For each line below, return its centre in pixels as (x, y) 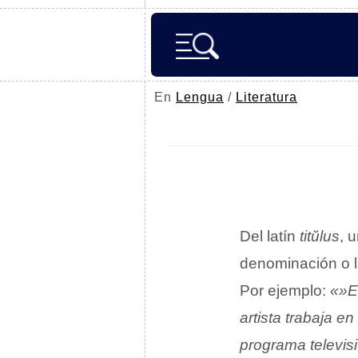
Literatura (267, 97)
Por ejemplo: (285, 290)
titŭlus (320, 236)
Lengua (200, 97)
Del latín (270, 236)
